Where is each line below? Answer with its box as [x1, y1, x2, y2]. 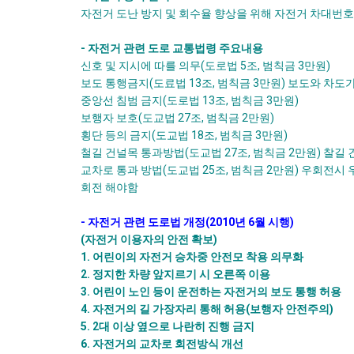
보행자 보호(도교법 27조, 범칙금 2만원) [81, 111, 274, 124]
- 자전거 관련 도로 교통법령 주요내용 [81, 42, 263, 55]
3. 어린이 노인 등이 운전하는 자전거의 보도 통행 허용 [81, 285, 341, 298]
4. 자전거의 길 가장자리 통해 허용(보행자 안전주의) [81, 303, 333, 315]
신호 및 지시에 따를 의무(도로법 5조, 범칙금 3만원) [81, 59, 330, 72]
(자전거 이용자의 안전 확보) [81, 233, 217, 246]
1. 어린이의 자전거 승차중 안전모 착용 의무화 [81, 250, 303, 263]
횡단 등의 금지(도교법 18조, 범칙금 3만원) [81, 129, 288, 141]
